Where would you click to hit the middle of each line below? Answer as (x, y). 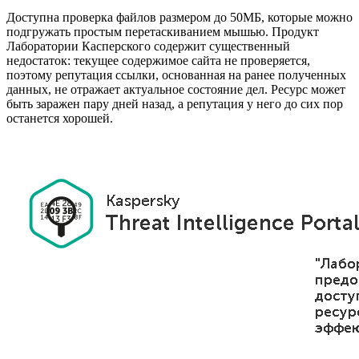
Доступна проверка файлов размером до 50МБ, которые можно (179, 18)
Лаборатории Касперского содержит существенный (148, 46)
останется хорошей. (60, 119)
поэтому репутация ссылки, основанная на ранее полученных (176, 75)
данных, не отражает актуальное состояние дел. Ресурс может (176, 90)
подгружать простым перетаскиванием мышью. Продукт (163, 32)
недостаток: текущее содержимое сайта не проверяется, (158, 61)
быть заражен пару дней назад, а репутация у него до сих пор (175, 104)
